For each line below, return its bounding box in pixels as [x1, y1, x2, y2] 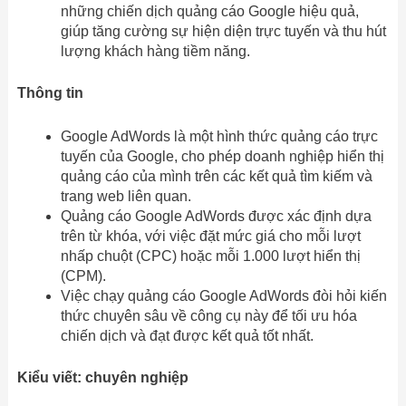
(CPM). [60, 267, 106, 284]
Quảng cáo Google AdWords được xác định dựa [60, 208, 372, 224]
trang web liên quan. [60, 188, 191, 204]
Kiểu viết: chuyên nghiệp [16, 369, 188, 385]
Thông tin [16, 85, 83, 101]
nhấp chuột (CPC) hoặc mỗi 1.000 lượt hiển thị [60, 247, 361, 264]
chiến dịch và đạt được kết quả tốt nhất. [60, 327, 314, 343]
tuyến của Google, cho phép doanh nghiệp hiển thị [60, 148, 384, 164]
